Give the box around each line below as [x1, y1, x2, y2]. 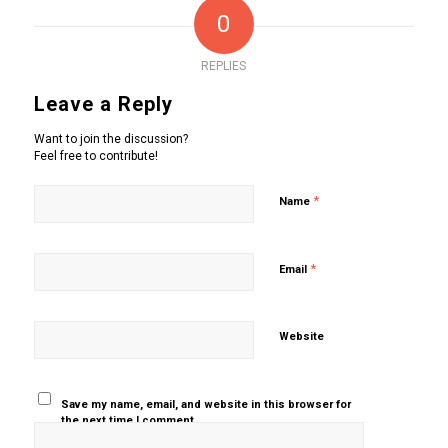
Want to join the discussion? [33, 131, 188, 146]
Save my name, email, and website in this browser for [61, 397, 352, 411]
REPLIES [201, 58, 247, 73]
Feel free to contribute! [33, 148, 158, 163]
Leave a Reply [33, 91, 173, 116]
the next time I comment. [61, 413, 198, 427]
